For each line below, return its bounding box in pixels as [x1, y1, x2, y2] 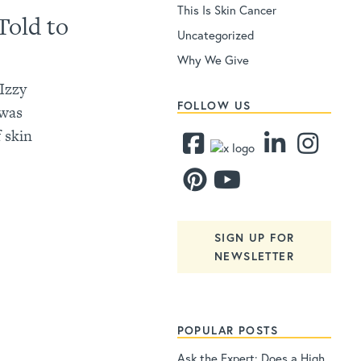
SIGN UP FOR [214, 230, 295, 246]
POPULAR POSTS [176, 322, 278, 338]
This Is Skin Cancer [176, 2, 276, 19]
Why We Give [176, 52, 249, 68]
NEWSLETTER [214, 248, 295, 264]
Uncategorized [176, 27, 255, 44]
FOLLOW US [176, 98, 251, 114]
